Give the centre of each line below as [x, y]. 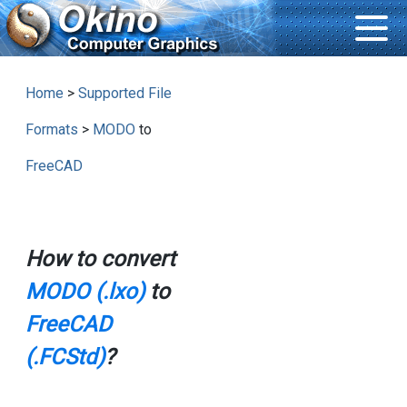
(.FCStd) [65, 357]
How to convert [100, 259]
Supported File [124, 94]
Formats [51, 130]
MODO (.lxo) [84, 292]
